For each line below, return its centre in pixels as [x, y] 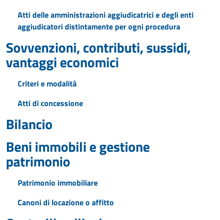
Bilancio [29, 124]
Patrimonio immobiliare [58, 183]
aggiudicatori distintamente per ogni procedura [99, 27]
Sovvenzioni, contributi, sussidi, [98, 47]
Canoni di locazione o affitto [66, 202]
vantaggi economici [62, 62]
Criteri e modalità [47, 83]
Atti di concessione [50, 103]
